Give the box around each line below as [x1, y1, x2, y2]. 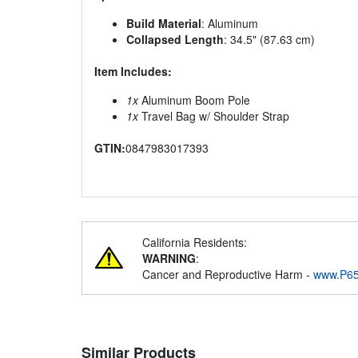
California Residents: [142, 234, 247, 251]
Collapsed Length [126, 31, 224, 48]
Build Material [126, 15, 201, 32]
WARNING [142, 250, 196, 267]
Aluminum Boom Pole [138, 92, 250, 109]
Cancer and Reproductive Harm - [142, 266, 313, 283]
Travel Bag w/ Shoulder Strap [138, 108, 289, 125]
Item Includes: [94, 63, 172, 80]
